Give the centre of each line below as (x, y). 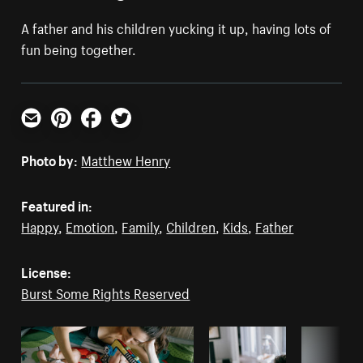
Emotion (90, 225)
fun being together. (79, 47)
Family (141, 225)
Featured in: (57, 204)
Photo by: (50, 158)
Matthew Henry (126, 158)
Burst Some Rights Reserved (106, 291)
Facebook (109, 133)
